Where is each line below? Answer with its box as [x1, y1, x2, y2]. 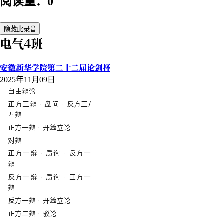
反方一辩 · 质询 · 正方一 [8, 172, 91, 182]
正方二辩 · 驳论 [8, 208, 57, 218]
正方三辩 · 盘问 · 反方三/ [8, 99, 91, 109]
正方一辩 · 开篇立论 [8, 122, 71, 132]
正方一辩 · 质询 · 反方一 [8, 148, 91, 158]
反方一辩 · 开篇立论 [8, 195, 71, 205]
